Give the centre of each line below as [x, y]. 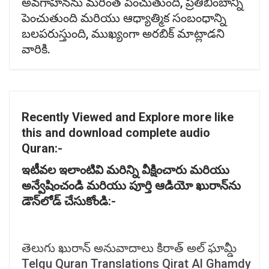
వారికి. [36, 49]
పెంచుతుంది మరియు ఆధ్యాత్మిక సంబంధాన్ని [124, 18]
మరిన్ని [124, 170]
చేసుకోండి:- [90, 201]
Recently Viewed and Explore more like [128, 117]
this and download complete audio [116, 132]
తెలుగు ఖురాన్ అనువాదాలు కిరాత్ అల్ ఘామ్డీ [129, 248]
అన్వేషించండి [54, 185]
